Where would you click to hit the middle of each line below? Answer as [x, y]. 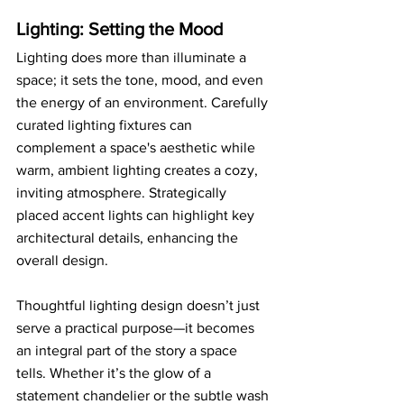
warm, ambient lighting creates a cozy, [139, 170]
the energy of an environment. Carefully [144, 102]
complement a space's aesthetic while [138, 147]
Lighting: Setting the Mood [120, 28]
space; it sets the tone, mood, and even [142, 79]
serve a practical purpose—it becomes [137, 327]
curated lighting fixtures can [106, 124]
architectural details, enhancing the [129, 237]
